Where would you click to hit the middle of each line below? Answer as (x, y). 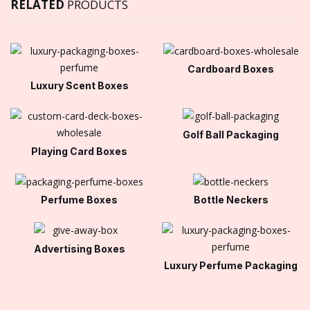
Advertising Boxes (79, 248)
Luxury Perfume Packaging (231, 265)
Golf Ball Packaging (231, 134)
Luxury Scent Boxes (79, 86)
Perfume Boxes (79, 200)
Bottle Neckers (231, 200)
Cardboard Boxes (231, 69)
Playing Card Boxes (79, 151)
